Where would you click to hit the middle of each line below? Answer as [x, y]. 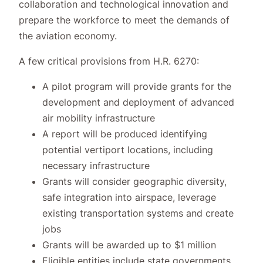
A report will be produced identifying [125, 134]
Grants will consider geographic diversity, [134, 181]
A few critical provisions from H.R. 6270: [109, 61]
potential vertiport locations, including [128, 149]
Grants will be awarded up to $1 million [129, 245]
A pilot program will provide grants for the [137, 86]
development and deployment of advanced [138, 102]
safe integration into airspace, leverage [129, 197]
